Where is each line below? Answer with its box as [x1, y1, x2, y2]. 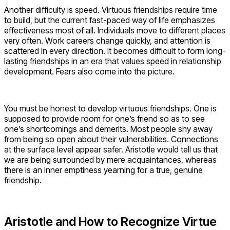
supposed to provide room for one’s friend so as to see [4, 113, 205, 124]
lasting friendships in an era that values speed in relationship [4, 56, 221, 67]
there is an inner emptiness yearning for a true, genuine [4, 165, 203, 176]
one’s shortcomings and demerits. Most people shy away [4, 124, 213, 135]
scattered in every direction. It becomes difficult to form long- [4, 46, 226, 56]
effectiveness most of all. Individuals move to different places [4, 25, 225, 36]
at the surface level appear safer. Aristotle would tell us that [4, 144, 218, 155]
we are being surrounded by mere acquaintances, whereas [4, 155, 217, 165]
